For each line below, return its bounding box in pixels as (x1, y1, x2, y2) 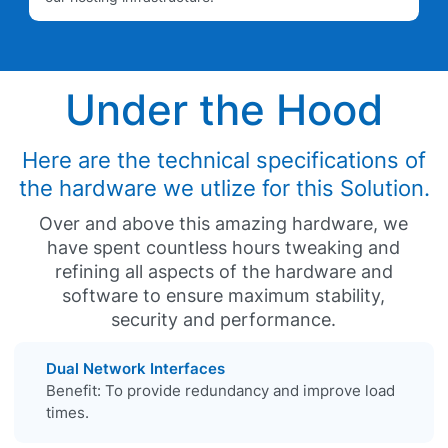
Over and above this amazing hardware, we (39, 212, 409, 234)
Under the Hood (65, 85, 383, 135)
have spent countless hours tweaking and (47, 236, 401, 258)
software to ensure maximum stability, (62, 284, 386, 306)
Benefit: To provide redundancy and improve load (46, 380, 395, 400)
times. (46, 402, 89, 422)
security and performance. (111, 308, 337, 330)
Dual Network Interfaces (46, 358, 225, 378)
